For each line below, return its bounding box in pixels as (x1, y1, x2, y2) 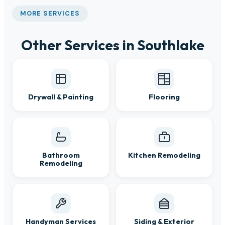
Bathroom (42, 151, 80, 160)
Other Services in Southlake (21, 36, 204, 54)
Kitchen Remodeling (128, 151, 200, 160)
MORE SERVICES (20, 9, 80, 18)
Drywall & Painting (28, 92, 93, 102)
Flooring (149, 92, 180, 102)
